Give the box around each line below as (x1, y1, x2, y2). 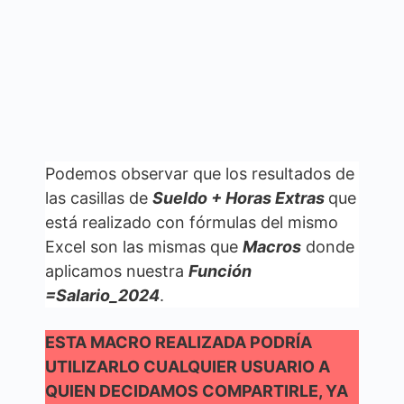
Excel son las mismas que (45, 236, 243, 256)
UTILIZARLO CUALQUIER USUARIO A (45, 356, 330, 376)
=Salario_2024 (45, 285, 160, 305)
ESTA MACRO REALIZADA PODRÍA (45, 332, 312, 352)
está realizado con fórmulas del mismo (45, 212, 338, 232)
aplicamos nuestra (45, 261, 188, 280)
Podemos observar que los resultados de (45, 163, 354, 183)
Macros (243, 236, 301, 256)
